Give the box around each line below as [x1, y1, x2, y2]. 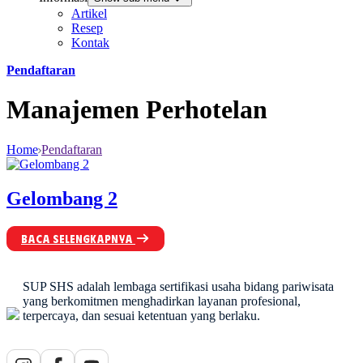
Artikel [71, 6, 107, 20]
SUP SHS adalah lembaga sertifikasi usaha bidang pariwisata [23, 279, 334, 293]
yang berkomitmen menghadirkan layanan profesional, [23, 293, 301, 308]
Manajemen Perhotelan [6, 95, 267, 125]
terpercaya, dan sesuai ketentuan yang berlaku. [23, 308, 260, 322]
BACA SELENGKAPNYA [21, 231, 135, 246]
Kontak [71, 36, 109, 49]
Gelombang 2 [6, 187, 117, 209]
